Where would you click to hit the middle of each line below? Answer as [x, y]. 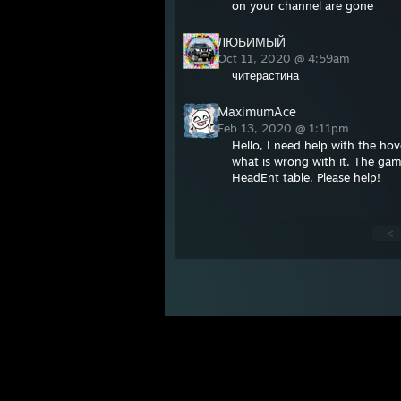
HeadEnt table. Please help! [306, 177]
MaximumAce [257, 111]
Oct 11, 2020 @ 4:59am [286, 58]
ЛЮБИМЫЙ [252, 42]
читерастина [265, 75]
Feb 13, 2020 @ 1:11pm [285, 128]
